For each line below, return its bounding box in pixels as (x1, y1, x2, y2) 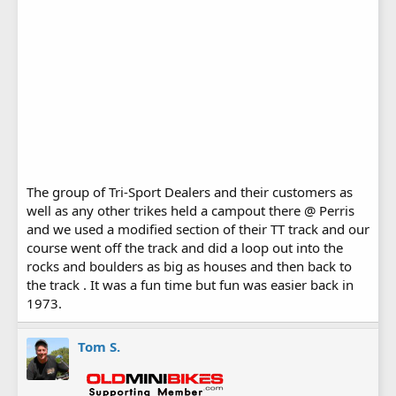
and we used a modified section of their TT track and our (27, 220, 369, 239)
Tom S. (78, 338, 120, 356)
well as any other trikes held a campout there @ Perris (27, 202, 354, 220)
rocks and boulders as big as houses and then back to (27, 257, 352, 276)
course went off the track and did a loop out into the (27, 239, 343, 257)
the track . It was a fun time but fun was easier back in (27, 276, 354, 294)
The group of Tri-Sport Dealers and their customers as (27, 183, 353, 202)
